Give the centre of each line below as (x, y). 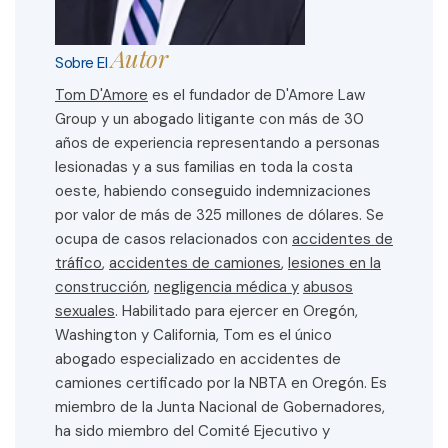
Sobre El (83, 63)
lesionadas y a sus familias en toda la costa (204, 167)
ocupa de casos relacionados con (173, 239)
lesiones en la (334, 263)
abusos (328, 287)
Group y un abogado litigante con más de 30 (209, 119)
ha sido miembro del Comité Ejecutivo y (192, 431)
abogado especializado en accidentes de (198, 359)
